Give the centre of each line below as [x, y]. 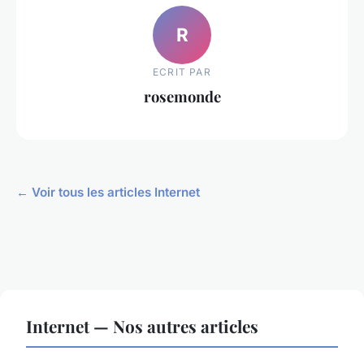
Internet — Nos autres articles [142, 326]
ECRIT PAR [182, 71]
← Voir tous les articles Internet [108, 193]
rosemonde [182, 96]
